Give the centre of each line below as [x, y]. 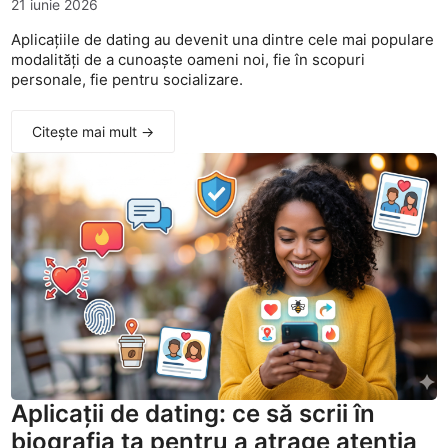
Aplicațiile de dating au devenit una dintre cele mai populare [223, 40]
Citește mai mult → [93, 132]
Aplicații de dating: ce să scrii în [193, 414]
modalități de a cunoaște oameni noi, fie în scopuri [188, 60]
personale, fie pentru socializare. [127, 80]
